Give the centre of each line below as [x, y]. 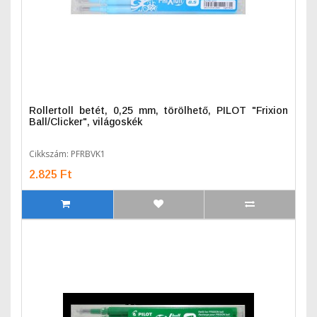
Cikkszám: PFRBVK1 [67, 154]
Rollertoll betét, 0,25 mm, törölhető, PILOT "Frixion [158, 110]
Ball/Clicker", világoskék [86, 122]
